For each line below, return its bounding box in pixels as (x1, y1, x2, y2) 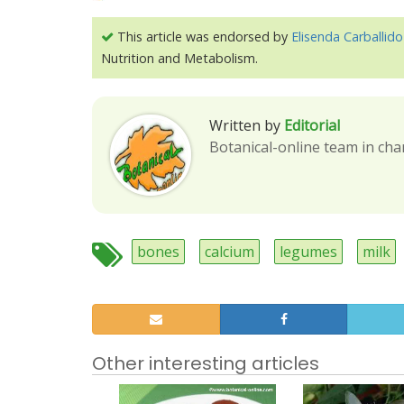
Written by (209, 115, 280, 135)
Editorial (284, 115, 340, 135)
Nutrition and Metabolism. (101, 50, 258, 67)
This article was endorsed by (114, 28, 291, 45)
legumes (280, 242, 337, 262)
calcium (205, 242, 254, 262)
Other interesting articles (92, 351, 319, 376)
